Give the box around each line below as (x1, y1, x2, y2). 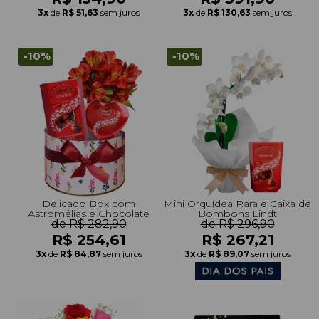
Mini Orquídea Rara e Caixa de (164, 197, 311, 210)
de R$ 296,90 (200, 216, 275, 231)
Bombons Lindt (198, 206, 277, 220)
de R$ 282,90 (51, 216, 127, 231)
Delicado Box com (42, 197, 135, 210)
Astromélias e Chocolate (28, 206, 150, 220)
